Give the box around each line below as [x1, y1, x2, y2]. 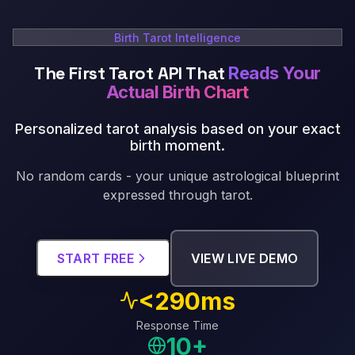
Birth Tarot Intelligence [114, 31, 241, 44]
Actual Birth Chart [105, 81, 250, 102]
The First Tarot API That [34, 61, 225, 84]
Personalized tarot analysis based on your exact [14, 120, 341, 137]
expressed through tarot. [102, 186, 253, 203]
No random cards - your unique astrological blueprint [16, 167, 339, 184]
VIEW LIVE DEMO [190, 250, 299, 266]
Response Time [136, 318, 219, 332]
